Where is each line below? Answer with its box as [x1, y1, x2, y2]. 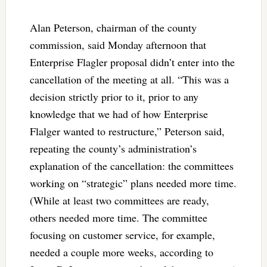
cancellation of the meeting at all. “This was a [29, 72, 229, 86]
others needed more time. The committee [29, 210, 207, 225]
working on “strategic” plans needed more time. [29, 175, 237, 190]
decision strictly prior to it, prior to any [29, 89, 198, 104]
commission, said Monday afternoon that [29, 37, 206, 52]
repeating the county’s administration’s [29, 141, 197, 156]
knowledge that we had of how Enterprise [29, 106, 208, 121]
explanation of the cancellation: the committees [29, 158, 234, 173]
